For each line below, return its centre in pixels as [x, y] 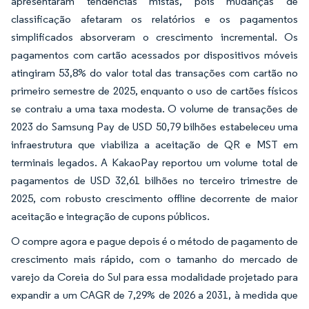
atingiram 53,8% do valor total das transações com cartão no [154, 72]
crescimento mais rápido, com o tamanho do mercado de [154, 259]
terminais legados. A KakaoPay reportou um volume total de [154, 162]
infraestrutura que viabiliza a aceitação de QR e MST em [154, 144]
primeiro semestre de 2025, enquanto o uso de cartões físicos [154, 90]
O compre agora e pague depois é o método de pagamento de [154, 241]
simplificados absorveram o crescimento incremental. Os [154, 37]
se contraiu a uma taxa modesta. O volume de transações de [154, 108]
